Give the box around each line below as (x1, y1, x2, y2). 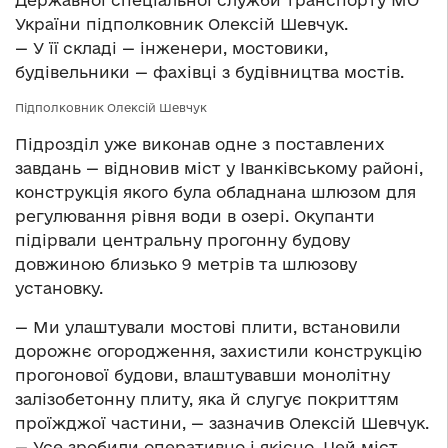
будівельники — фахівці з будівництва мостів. (15, 63, 404, 82)
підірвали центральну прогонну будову (15, 231, 350, 250)
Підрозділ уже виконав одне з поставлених (15, 135, 385, 154)
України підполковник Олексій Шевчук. (15, 15, 348, 34)
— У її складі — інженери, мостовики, (15, 39, 328, 58)
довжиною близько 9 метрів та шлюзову (15, 255, 357, 274)
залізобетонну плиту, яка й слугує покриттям (15, 390, 399, 409)
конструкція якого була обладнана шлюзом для (15, 183, 416, 202)
